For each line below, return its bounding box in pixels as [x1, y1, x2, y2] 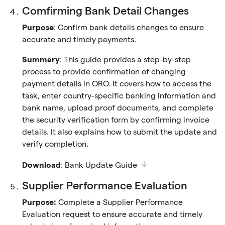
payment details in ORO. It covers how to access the [22, 79, 211, 89]
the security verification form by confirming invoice [22, 116, 209, 125]
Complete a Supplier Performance [56, 198, 183, 207]
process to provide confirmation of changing [22, 67, 186, 77]
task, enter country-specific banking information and [22, 91, 216, 101]
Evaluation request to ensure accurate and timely [22, 210, 202, 219]
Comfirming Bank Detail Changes [22, 5, 189, 18]
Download [22, 161, 61, 170]
